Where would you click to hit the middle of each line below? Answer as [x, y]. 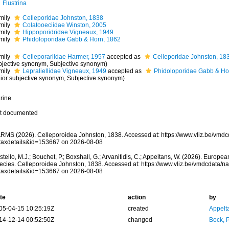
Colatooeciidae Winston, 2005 [64, 25]
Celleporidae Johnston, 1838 [63, 18]
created [138, 209]
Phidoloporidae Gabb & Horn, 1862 [71, 39]
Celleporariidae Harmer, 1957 [64, 57]
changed [140, 220]
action [136, 197]
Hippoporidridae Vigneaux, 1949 [68, 32]
